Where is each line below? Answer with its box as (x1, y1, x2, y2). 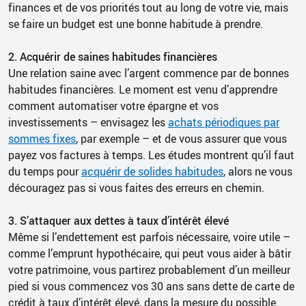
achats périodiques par (168, 114, 279, 130)
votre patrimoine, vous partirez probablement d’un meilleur (8, 262, 290, 277)
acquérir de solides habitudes (81, 163, 223, 179)
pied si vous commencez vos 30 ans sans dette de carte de (8, 278, 294, 294)
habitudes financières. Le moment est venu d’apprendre (8, 81, 277, 97)
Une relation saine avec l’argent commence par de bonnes (8, 65, 289, 81)
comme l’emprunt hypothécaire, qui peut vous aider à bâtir (8, 245, 291, 261)
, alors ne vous (223, 163, 292, 179)
